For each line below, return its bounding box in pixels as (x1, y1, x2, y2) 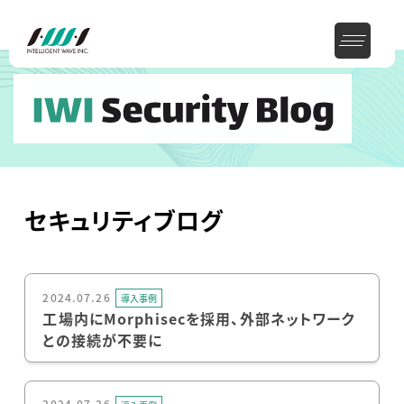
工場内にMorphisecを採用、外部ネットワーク (42, 308, 355, 330)
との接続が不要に (42, 329, 163, 352)
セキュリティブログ (23, 202, 224, 237)
